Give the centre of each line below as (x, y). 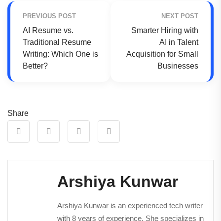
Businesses (178, 66)
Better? (35, 66)
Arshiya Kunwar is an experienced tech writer (130, 205)
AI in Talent (179, 42)
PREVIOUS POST (49, 16)
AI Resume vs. (48, 30)
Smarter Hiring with (165, 30)
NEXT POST (180, 16)
